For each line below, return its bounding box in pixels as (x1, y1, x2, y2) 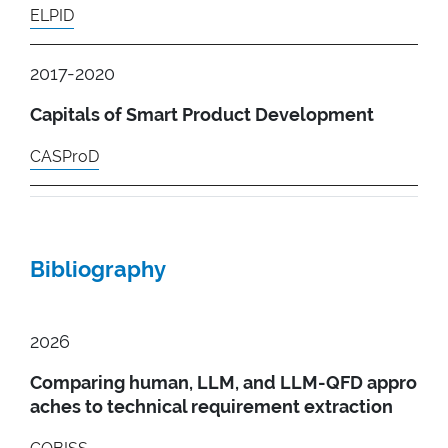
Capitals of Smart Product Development (30, 103, 374, 125)
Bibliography (30, 256, 166, 282)
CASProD (30, 146, 99, 166)
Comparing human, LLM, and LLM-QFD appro (30, 371, 417, 393)
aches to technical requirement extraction (30, 395, 393, 417)
